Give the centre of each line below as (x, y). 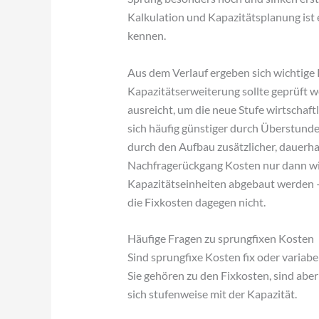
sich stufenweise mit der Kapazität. (212, 294)
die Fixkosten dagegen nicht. (196, 202)
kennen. (146, 36)
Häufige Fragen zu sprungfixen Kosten (220, 239)
